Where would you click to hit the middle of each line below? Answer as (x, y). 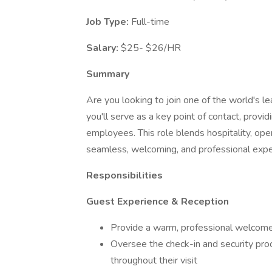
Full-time (150, 22)
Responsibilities (124, 175)
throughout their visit (154, 260)
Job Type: (109, 22)
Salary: (104, 48)
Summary (108, 74)
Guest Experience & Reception (158, 202)
